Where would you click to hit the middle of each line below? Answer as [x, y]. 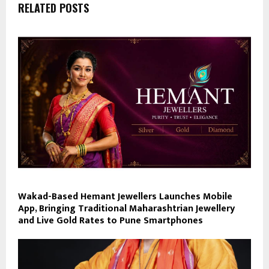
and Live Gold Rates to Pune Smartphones [110, 220]
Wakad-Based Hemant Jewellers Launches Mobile [125, 196]
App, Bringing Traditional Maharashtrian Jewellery [126, 208]
